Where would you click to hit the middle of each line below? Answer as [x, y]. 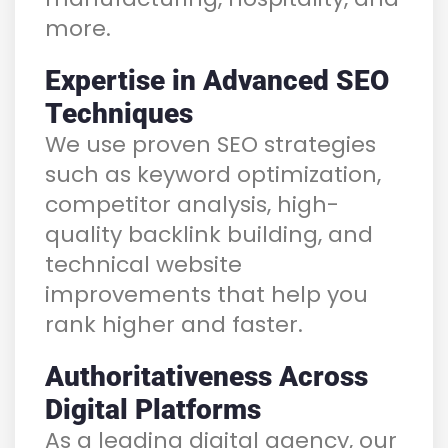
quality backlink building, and [209, 234]
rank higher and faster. [174, 324]
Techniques [119, 113]
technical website [143, 264]
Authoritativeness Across [206, 376]
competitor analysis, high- [192, 204]
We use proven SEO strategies [210, 144]
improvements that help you [206, 294]
